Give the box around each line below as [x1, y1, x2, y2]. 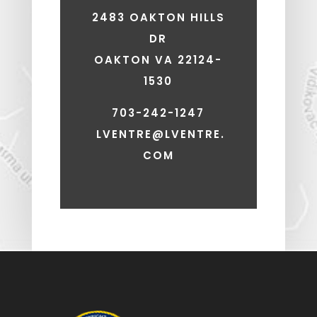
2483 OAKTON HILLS [91, 9, 225, 25]
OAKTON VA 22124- [94, 52, 223, 67]
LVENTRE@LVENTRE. [96, 126, 225, 142]
